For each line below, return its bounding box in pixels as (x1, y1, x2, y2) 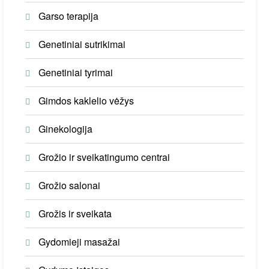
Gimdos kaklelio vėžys (38, 93, 134, 107)
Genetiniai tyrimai (38, 65, 113, 79)
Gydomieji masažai (38, 234, 121, 249)
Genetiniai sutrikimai (38, 37, 126, 51)
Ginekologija (38, 121, 93, 136)
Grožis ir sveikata (38, 206, 112, 220)
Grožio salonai (38, 178, 101, 192)
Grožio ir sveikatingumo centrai (38, 150, 171, 164)
